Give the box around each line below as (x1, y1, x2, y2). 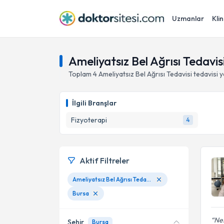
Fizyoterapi (71, 115, 107, 124)
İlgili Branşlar (72, 98, 116, 107)
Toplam (68, 69, 93, 78)
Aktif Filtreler (79, 155, 129, 165)
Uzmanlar (172, 14, 204, 23)
